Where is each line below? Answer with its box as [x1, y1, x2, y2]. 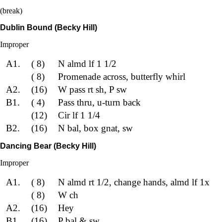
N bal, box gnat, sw [57, 122, 133, 133]
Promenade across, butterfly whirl [57, 71, 185, 82]
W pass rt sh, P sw [57, 84, 127, 95]
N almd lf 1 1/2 [57, 58, 116, 69]
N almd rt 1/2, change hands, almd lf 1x [57, 177, 210, 187]
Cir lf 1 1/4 [57, 110, 100, 120]
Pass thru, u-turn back [57, 97, 141, 108]
